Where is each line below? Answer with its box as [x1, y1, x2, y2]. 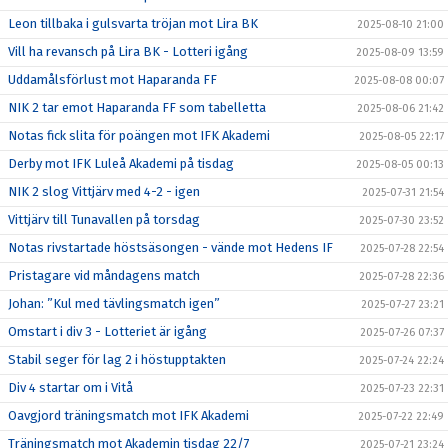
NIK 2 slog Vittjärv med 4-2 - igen [8, 184, 200, 199]
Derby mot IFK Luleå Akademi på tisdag [8, 156, 234, 171]
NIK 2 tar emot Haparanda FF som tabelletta [8, 100, 266, 115]
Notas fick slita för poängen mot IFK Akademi [8, 128, 270, 143]
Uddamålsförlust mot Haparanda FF [8, 72, 217, 87]
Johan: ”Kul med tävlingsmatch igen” [8, 296, 220, 311]
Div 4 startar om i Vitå [8, 380, 133, 395]
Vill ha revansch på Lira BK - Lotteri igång [8, 44, 248, 59]
